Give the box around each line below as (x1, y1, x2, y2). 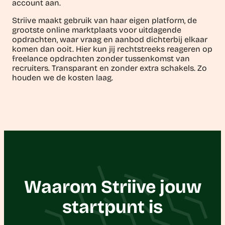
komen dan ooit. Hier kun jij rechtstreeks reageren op (12, 44, 212, 54)
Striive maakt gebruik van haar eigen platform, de (12, 15, 197, 25)
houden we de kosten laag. (12, 72, 113, 82)
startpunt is (62, 196, 163, 218)
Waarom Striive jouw (24, 176, 201, 198)
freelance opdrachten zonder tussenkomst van (12, 53, 190, 63)
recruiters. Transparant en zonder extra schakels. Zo (12, 63, 207, 73)
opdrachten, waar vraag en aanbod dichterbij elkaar (12, 34, 207, 44)
